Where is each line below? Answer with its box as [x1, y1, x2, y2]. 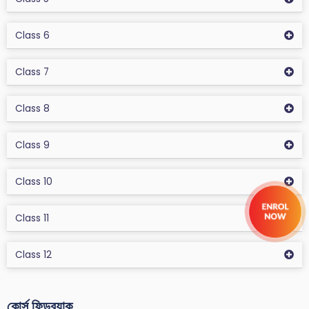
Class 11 [15, 211, 49, 225]
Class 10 [15, 175, 52, 188]
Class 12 [15, 248, 52, 261]
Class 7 [15, 65, 49, 79]
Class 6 [15, 28, 50, 42]
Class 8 [15, 101, 50, 115]
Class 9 [15, 138, 50, 152]
